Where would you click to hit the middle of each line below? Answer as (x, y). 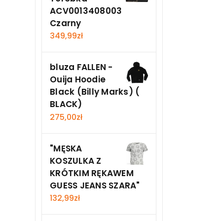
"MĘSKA (66, 148)
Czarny (66, 23)
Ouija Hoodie (78, 80)
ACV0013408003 (86, 11)
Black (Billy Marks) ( (95, 92)
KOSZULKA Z (76, 161)
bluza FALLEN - (81, 67)
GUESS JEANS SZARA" (95, 185)
